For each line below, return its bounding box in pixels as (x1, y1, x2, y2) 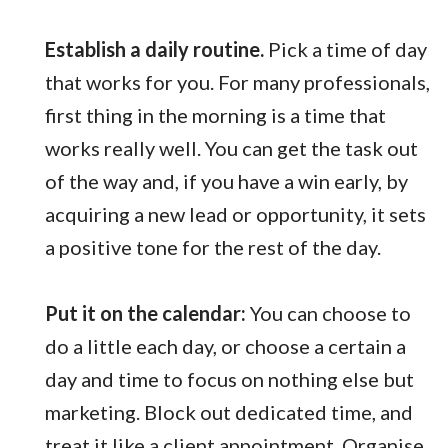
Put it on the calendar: (45, 301, 246, 326)
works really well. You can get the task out (45, 136, 418, 161)
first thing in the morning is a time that (45, 103, 386, 128)
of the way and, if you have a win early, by (45, 169, 408, 194)
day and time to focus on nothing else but (45, 367, 414, 392)
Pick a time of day (264, 37, 427, 62)
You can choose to (246, 301, 411, 326)
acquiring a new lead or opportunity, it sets (45, 202, 426, 227)
